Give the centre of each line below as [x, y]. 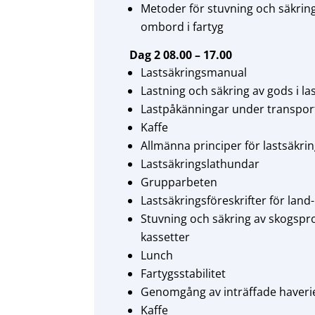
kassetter [166, 237]
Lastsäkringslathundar [200, 164]
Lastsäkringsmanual [194, 73]
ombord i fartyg [182, 27]
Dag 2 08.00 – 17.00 [181, 55]
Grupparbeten [179, 182]
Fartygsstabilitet [184, 274]
